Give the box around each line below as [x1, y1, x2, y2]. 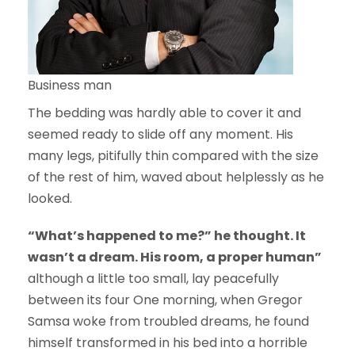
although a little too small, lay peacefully [28, 269, 279, 288]
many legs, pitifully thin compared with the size [28, 147, 319, 166]
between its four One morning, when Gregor [28, 291, 303, 310]
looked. [28, 189, 72, 208]
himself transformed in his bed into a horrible [28, 334, 307, 353]
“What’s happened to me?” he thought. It [28, 227, 306, 246]
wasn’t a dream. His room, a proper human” [28, 248, 322, 267]
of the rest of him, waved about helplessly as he [28, 168, 324, 187]
